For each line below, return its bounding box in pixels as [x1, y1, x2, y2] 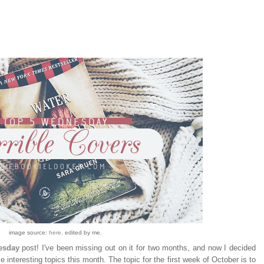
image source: [9, 229, 49, 236]
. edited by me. [61, 229, 102, 236]
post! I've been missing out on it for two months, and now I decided [19, 244, 256, 253]
